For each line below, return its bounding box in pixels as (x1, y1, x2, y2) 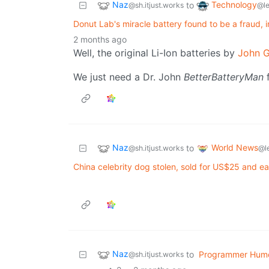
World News (211, 142, 258, 153)
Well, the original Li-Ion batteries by (73, 47, 238, 59)
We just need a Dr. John (73, 71, 184, 83)
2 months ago (73, 34, 127, 45)
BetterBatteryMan (184, 71, 264, 83)
